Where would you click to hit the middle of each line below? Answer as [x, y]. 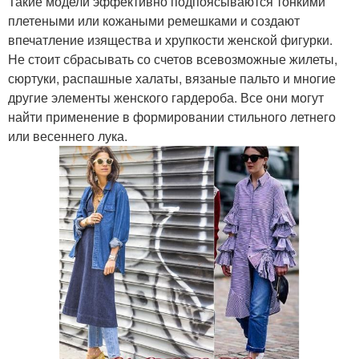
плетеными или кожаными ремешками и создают [154, 20]
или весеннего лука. [68, 135]
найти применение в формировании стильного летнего [172, 116]
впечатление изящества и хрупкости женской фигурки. [170, 39]
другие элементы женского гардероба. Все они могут [166, 97]
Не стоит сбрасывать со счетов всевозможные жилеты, [173, 58]
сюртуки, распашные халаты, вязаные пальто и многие [172, 78]
